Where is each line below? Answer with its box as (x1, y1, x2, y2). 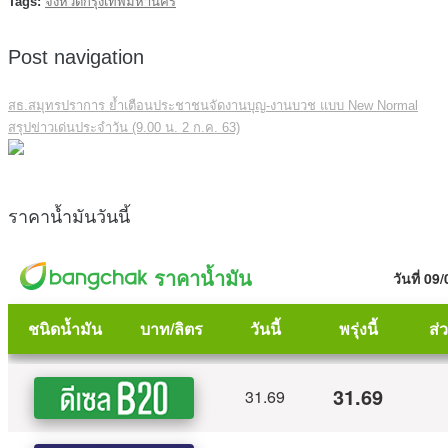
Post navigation (8, 45, 144, 68)
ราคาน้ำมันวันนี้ (8, 206, 130, 227)
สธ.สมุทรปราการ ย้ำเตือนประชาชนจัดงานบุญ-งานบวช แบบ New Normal (8, 97, 418, 113)
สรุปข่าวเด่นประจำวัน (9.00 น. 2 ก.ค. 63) (8, 119, 240, 135)
